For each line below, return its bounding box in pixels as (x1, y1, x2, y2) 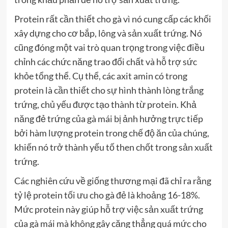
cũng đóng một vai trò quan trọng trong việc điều (14, 41, 205, 53)
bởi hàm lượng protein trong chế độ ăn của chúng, (14, 127, 209, 138)
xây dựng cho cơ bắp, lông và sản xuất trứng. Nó (14, 27, 202, 39)
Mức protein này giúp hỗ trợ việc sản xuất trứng (14, 203, 203, 215)
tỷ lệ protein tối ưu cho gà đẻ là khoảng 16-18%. (14, 189, 200, 201)
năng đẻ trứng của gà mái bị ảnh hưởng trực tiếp (14, 112, 203, 124)
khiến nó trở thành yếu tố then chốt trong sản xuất (14, 141, 213, 153)
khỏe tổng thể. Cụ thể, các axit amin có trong (14, 70, 187, 81)
